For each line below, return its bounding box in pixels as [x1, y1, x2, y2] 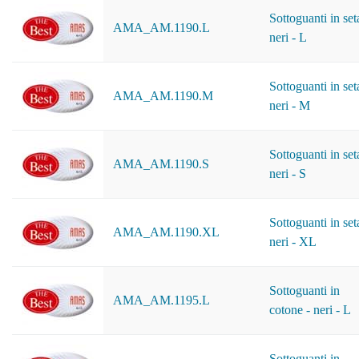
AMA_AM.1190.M [113, 89, 213, 103]
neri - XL [269, 235, 317, 248]
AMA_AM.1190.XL [113, 225, 220, 239]
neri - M [269, 99, 310, 112]
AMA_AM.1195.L [113, 293, 210, 307]
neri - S [269, 167, 306, 180]
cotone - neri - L [269, 303, 351, 317]
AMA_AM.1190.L [113, 21, 210, 34]
